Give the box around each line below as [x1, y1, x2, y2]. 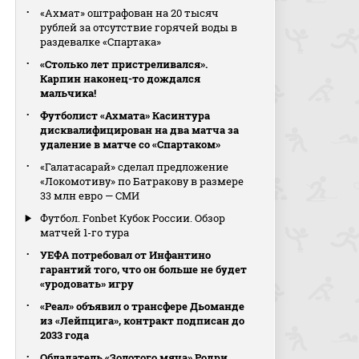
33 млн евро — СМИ [40, 188, 140, 203]
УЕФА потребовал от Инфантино [40, 248, 212, 262]
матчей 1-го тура [40, 225, 130, 240]
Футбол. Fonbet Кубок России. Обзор [40, 211, 226, 225]
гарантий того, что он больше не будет [40, 262, 248, 276]
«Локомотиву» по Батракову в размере [40, 174, 244, 188]
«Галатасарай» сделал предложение [40, 159, 229, 174]
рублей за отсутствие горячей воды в [40, 20, 238, 34]
